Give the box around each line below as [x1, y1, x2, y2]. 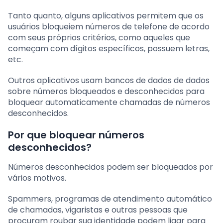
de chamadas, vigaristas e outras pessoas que [8, 204, 188, 216]
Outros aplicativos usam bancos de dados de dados [8, 74, 210, 86]
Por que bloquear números [8, 127, 144, 142]
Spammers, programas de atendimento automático [8, 193, 212, 205]
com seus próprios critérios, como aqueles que [8, 31, 190, 43]
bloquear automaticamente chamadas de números [8, 96, 210, 108]
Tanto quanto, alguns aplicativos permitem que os [8, 9, 204, 21]
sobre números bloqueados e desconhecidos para [8, 85, 205, 97]
